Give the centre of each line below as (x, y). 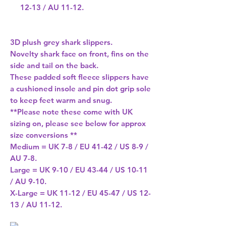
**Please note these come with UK (71, 112)
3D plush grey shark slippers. (61, 42)
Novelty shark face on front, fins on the (79, 54)
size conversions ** (44, 135)
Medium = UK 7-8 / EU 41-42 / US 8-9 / (79, 147)
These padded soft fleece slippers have (79, 77)
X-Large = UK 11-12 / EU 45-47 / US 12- (80, 193)
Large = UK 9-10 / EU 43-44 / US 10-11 (79, 170)
